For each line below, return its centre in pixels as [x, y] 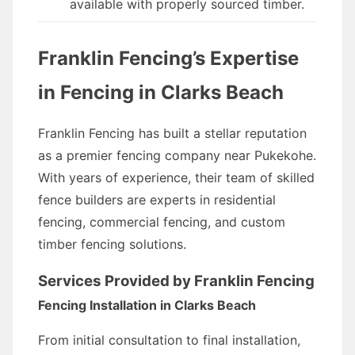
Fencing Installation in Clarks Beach [147, 305]
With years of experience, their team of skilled [176, 177]
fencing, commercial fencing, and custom [162, 222]
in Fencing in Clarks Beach [161, 92]
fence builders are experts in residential [157, 200]
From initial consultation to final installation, [169, 340]
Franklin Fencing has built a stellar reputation [172, 133]
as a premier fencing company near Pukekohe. [177, 155]
